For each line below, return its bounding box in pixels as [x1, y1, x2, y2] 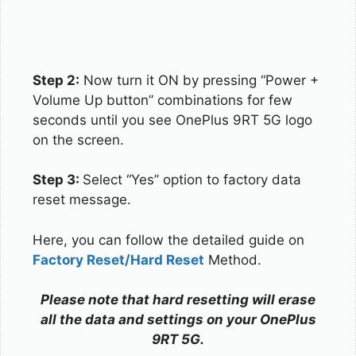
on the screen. [33, 131, 124, 148]
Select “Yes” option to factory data [83, 172, 301, 188]
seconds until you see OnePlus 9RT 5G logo [33, 111, 312, 128]
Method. [204, 251, 261, 268]
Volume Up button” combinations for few [33, 91, 292, 108]
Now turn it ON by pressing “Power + [79, 72, 319, 88]
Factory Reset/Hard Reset [33, 251, 204, 268]
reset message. [33, 192, 131, 207]
